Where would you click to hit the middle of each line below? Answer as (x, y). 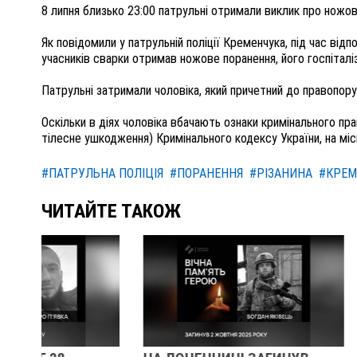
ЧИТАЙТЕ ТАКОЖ (111, 212)
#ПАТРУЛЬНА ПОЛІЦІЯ (102, 174)
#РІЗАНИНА (281, 174)
